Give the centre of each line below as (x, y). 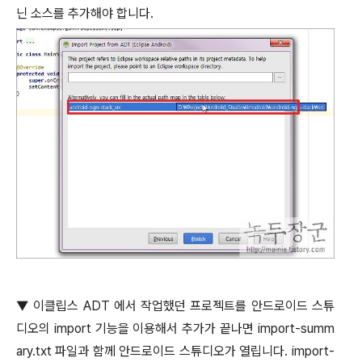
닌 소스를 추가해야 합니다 (83, 13)
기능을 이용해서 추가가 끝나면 (174, 328)
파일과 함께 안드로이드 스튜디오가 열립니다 (170, 351)
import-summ (294, 328)
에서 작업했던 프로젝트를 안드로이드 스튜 (224, 305)
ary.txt (36, 351)
